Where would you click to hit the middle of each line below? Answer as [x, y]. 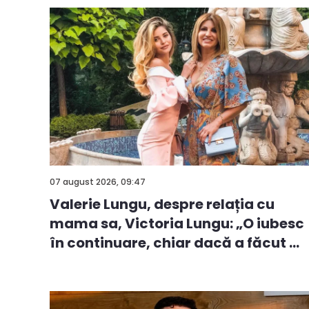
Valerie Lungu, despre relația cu [162, 204]
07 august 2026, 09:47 [98, 182]
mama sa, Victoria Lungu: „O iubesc [177, 223]
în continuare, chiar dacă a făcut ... [175, 242]
